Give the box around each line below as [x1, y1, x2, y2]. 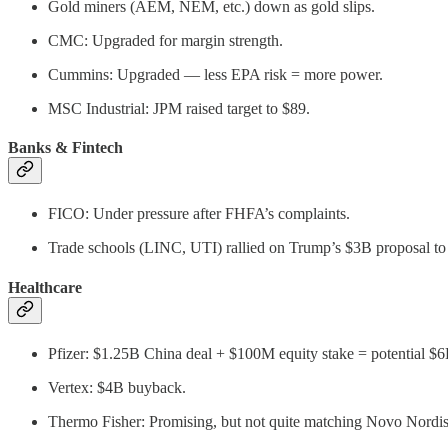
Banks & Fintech [8, 139, 123, 157]
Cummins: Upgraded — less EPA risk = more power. [48, 65, 383, 83]
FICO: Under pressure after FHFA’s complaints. [48, 205, 350, 223]
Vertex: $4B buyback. [48, 378, 186, 396]
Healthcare [8, 278, 82, 296]
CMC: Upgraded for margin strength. [48, 31, 283, 49]
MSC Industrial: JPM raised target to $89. [48, 99, 310, 117]
